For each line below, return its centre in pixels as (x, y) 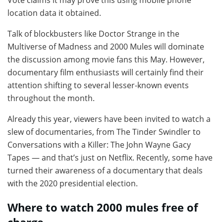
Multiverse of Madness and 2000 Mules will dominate (106, 46)
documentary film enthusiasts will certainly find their (106, 72)
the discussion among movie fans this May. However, (106, 59)
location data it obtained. (54, 13)
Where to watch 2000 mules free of (103, 208)
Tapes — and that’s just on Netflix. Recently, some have (110, 157)
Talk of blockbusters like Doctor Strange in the (93, 33)
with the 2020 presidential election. (73, 183)
